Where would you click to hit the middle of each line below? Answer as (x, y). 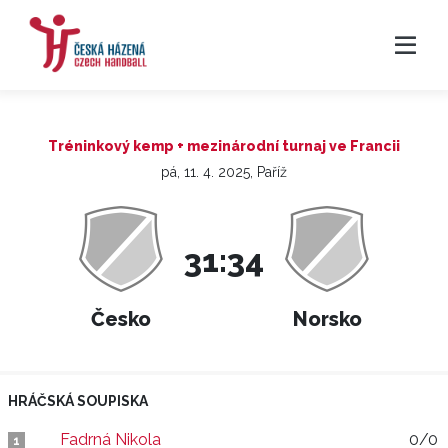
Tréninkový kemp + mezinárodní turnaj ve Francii (224, 146)
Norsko (327, 319)
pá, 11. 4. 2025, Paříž (224, 172)
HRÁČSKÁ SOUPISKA (78, 401)
